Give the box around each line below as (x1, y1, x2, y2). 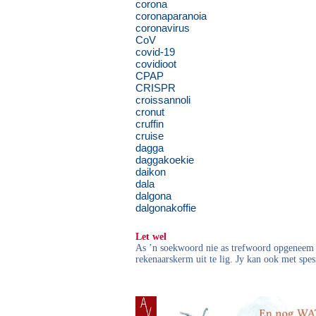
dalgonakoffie (135, 202, 196, 214)
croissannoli (135, 94, 190, 106)
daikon (135, 166, 166, 178)
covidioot (135, 58, 176, 70)
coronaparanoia (135, 10, 207, 22)
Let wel (135, 231, 166, 242)
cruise (135, 130, 164, 142)
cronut (135, 106, 164, 118)
